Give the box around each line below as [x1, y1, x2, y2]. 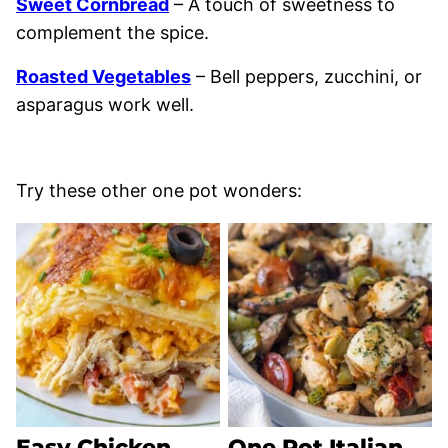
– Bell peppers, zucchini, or [191, 66, 422, 87]
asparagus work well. [16, 94, 194, 115]
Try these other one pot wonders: [16, 180, 302, 201]
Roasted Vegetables [16, 66, 191, 87]
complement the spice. [16, 22, 209, 43]
